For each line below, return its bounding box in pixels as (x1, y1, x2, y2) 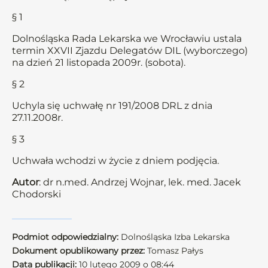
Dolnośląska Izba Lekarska (118, 232, 230, 242)
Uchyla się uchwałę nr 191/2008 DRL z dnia (12, 100, 212, 111)
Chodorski (12, 188, 61, 200)
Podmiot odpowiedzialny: (12, 232, 118, 242)
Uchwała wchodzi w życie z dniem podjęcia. (12, 155, 219, 166)
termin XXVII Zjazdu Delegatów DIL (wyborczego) (12, 45, 248, 56)
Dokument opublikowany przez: (12, 245, 145, 256)
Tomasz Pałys (145, 245, 203, 256)
